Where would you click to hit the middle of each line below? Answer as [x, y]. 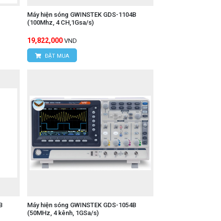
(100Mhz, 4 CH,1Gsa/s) [60, 23]
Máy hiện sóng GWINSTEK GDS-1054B [81, 205]
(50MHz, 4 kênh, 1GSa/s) [63, 213]
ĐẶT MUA [56, 56]
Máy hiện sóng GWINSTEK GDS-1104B [81, 15]
